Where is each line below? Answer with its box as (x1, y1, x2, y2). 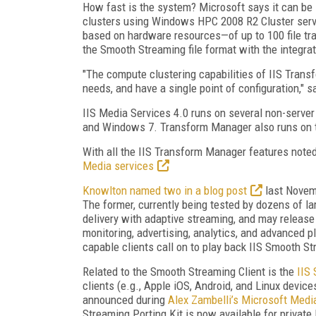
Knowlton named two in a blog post (83, 183, 247, 197)
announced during (83, 292, 168, 307)
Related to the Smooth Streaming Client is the (83, 264, 297, 279)
